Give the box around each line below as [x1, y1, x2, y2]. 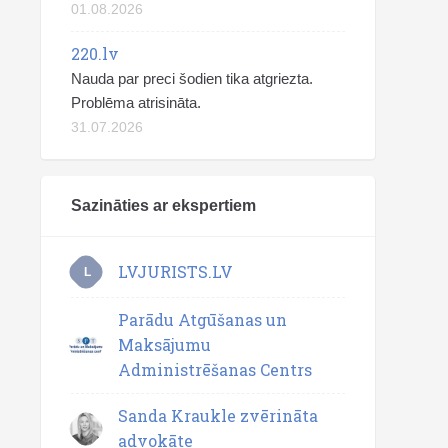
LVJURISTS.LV [118, 260, 233, 282]
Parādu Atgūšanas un [118, 309, 287, 330]
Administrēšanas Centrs [118, 359, 312, 380]
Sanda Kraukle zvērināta [118, 405, 318, 426]
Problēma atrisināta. [71, 94, 201, 111]
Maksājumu [118, 334, 211, 355]
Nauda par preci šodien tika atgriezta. [71, 70, 313, 87]
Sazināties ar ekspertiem [71, 197, 256, 214]
